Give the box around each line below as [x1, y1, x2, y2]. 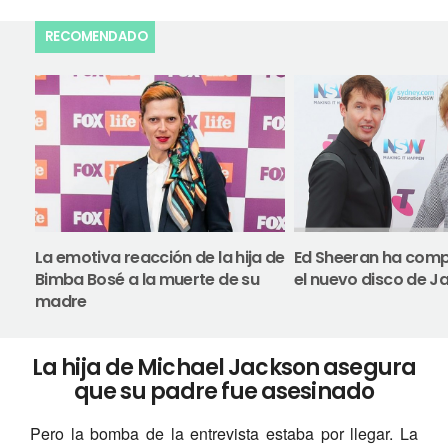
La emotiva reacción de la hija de [34, 246, 285, 270]
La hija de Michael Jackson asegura [31, 352, 417, 384]
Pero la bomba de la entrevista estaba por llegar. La [29, 421, 419, 445]
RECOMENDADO [44, 26, 148, 46]
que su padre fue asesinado [73, 376, 375, 408]
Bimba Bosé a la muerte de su [34, 268, 259, 292]
